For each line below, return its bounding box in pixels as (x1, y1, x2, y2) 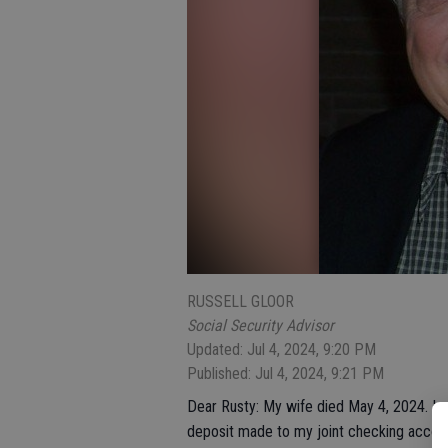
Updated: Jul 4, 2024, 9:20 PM (187, 340, 376, 359)
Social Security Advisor (187, 316, 334, 335)
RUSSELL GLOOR (187, 292, 294, 311)
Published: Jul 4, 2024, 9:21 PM (187, 364, 384, 383)
